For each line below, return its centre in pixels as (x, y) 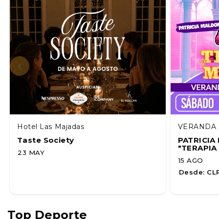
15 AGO (191, 160)
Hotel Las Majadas (51, 126)
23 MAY (31, 152)
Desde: (192, 172)
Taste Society (46, 140)
